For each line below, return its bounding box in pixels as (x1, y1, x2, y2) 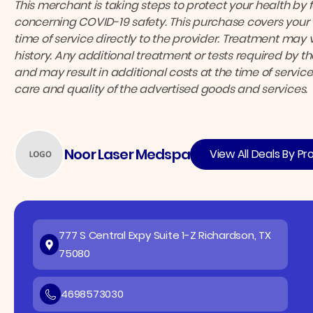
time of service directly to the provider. (14, 31, 222, 48)
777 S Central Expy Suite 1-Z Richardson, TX (59, 228, 271, 243)
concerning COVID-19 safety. (14, 14, 170, 31)
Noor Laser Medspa (64, 145, 190, 165)
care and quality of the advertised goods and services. (14, 81, 308, 98)
